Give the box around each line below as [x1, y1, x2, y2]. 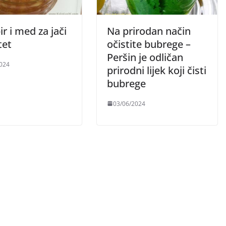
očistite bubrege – [107, 37, 191, 51]
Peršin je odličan [107, 50, 183, 64]
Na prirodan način [107, 24, 191, 38]
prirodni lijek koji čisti [107, 63, 206, 77]
